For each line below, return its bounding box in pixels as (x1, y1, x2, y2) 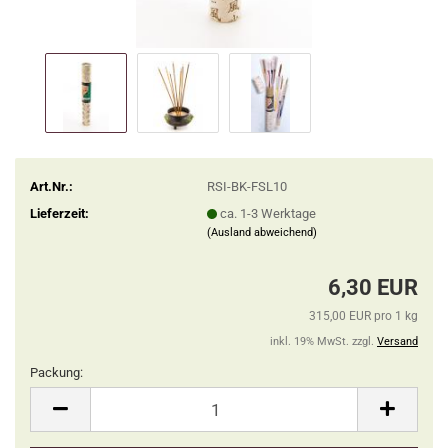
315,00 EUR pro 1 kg (309, 309, 418, 323)
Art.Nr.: (30, 178, 73, 194)
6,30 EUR (328, 275, 418, 300)
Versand (377, 335, 418, 348)
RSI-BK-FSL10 (206, 178, 287, 194)
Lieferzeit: (30, 205, 89, 221)
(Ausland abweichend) (206, 225, 317, 239)
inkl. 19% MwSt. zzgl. (270, 335, 377, 348)
